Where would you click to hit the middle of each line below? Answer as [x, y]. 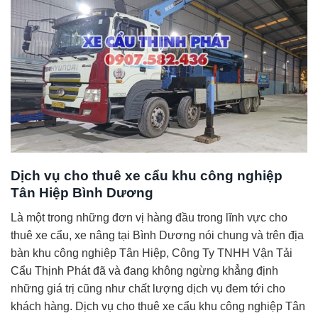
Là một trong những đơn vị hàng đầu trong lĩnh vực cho [149, 217]
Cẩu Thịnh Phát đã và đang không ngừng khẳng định [144, 270]
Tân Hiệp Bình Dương [82, 192]
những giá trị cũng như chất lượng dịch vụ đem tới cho [148, 288]
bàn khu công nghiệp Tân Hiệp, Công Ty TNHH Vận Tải [152, 253]
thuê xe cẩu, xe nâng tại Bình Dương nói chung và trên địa [157, 235]
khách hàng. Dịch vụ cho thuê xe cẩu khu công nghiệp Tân [158, 306]
